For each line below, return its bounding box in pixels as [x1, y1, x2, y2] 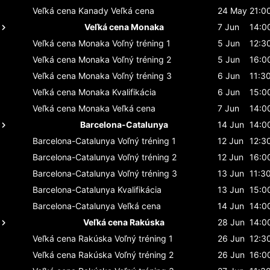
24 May [218, 5, 247, 16]
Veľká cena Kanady [33, 5, 108, 16]
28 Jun [218, 216, 245, 227]
